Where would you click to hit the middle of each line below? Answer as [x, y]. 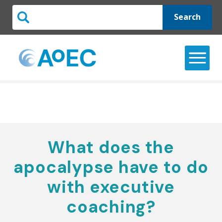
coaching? [111, 207]
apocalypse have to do [111, 167]
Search [188, 17]
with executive [111, 187]
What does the [111, 147]
